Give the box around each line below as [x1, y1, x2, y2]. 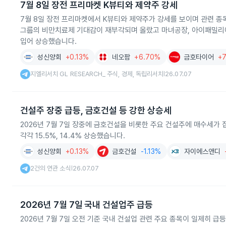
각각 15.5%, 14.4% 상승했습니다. [20, 131, 125, 140]
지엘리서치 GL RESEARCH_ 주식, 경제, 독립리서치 [30, 70, 164, 78]
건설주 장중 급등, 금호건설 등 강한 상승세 [20, 105, 172, 116]
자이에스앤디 [184, 147, 220, 155]
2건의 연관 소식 [30, 164, 71, 172]
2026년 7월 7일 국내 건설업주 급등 [20, 199, 153, 210]
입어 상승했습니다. [20, 37, 77, 46]
